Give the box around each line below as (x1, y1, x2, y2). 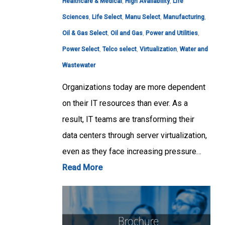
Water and (180, 46, 208, 53)
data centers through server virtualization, (62, 131, 207, 141)
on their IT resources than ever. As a (62, 98, 188, 108)
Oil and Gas (110, 30, 143, 37)
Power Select (62, 46, 99, 53)
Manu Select (125, 14, 160, 21)
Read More (62, 163, 102, 173)
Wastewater (62, 62, 95, 69)
